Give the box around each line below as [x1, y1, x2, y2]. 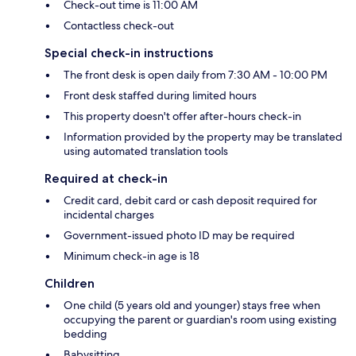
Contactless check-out [64, 18, 174, 33]
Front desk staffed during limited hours [64, 88, 257, 103]
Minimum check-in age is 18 [64, 249, 199, 264]
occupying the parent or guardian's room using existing [64, 312, 337, 327]
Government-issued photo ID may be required [64, 228, 295, 243]
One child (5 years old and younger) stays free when [64, 298, 320, 313]
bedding [64, 327, 107, 342]
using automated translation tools [64, 144, 228, 159]
